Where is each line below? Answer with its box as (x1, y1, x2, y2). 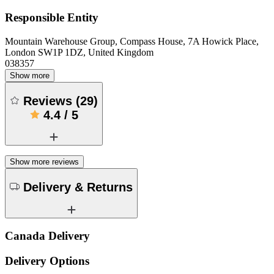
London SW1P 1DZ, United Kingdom (5, 47, 154, 58)
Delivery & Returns (23, 180, 133, 194)
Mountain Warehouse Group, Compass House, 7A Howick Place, (5, 36, 259, 47)
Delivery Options (5, 254, 89, 267)
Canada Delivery (5, 229, 90, 243)
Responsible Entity (5, 11, 98, 24)
